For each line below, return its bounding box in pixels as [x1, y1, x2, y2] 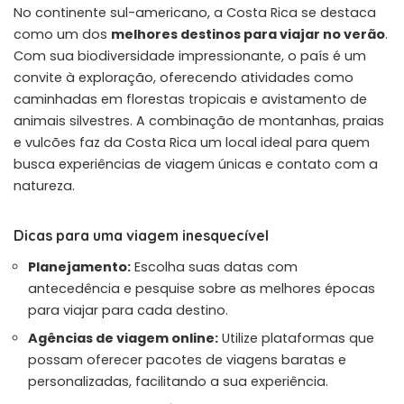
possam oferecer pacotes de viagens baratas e [28, 350, 346, 369]
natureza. [14, 176, 75, 195]
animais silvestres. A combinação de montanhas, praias [14, 111, 384, 130]
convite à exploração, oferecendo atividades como [14, 68, 353, 87]
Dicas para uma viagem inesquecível [14, 225, 269, 244]
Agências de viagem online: [28, 328, 218, 347]
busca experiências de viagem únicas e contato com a [14, 154, 378, 173]
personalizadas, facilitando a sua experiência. [28, 372, 328, 390]
